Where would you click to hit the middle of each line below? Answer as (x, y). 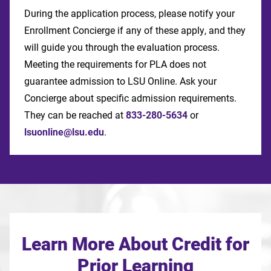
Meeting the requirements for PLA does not (115, 64)
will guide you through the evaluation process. (122, 47)
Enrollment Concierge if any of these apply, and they (135, 30)
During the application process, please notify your (129, 13)
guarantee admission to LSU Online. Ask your (120, 80)
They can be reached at (75, 114)
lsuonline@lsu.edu (64, 131)
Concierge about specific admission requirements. (130, 97)
